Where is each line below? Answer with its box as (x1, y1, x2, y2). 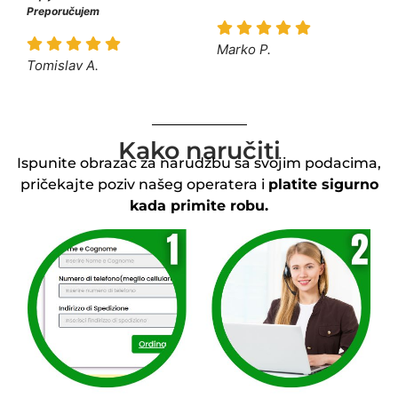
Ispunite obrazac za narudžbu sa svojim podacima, (17, 154, 381, 171)
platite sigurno (267, 175, 378, 193)
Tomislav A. (27, 56, 99, 74)
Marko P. (217, 40, 271, 58)
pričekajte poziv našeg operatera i (20, 175, 268, 193)
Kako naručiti (117, 135, 281, 165)
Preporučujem (27, 4, 99, 19)
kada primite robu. (130, 196, 268, 214)
